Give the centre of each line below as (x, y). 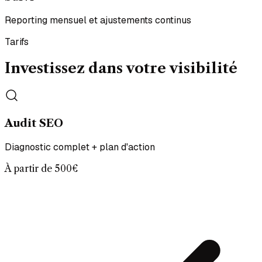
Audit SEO (34, 123)
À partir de (30, 168)
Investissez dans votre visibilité (121, 68)
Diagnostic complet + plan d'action (80, 147)
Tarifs (17, 42)
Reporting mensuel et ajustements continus (98, 20)
